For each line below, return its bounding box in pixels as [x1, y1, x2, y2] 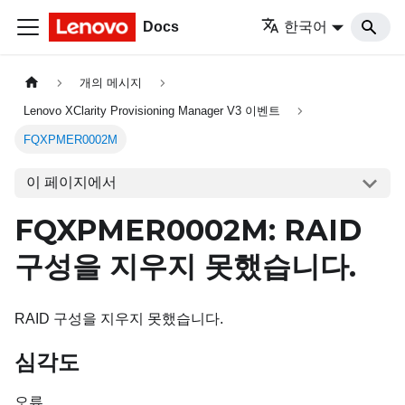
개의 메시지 [80, 76, 143, 90]
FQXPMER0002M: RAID [14, 212, 362, 249]
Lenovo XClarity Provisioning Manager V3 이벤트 [24, 104, 281, 118]
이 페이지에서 [25, 174, 117, 191]
